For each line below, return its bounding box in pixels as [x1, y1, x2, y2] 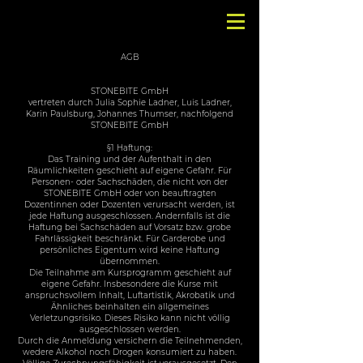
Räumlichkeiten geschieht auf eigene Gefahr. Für [28, 165, 232, 176]
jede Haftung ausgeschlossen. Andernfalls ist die [29, 211, 230, 221]
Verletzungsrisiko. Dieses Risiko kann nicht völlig [29, 313, 230, 323]
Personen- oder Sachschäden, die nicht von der [32, 177, 228, 187]
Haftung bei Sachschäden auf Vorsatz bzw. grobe [28, 222, 231, 233]
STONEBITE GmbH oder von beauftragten [43, 188, 216, 199]
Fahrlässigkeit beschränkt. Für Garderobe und [34, 233, 225, 244]
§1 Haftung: [107, 143, 152, 153]
